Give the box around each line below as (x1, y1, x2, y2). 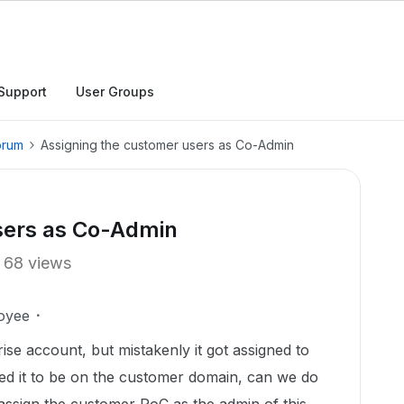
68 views (4, 253, 71, 272)
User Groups (76, 84, 154, 99)
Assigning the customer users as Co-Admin (41, 137, 294, 152)
